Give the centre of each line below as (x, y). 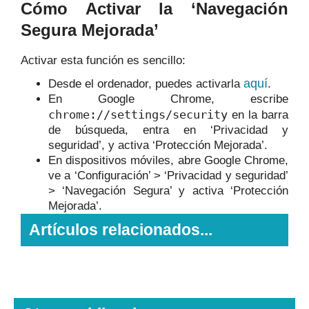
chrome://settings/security (138, 115)
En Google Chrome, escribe (168, 99)
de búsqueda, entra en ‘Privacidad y (168, 130)
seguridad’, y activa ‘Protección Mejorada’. (158, 146)
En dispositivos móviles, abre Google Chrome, (168, 161)
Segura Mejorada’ (90, 30)
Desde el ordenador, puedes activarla (146, 84)
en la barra (258, 115)
